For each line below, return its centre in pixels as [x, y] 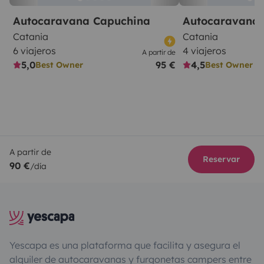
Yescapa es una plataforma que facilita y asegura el [125, 245]
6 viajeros [34, 51]
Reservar [221, 159]
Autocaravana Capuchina [82, 21]
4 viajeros [204, 51]
